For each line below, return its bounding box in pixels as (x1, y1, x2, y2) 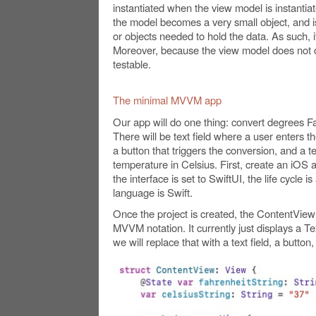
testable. (113, 56, 151, 72)
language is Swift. (113, 185, 193, 200)
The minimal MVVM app (113, 92, 221, 108)
